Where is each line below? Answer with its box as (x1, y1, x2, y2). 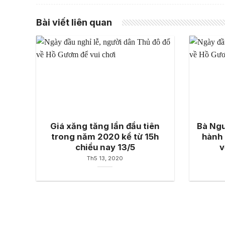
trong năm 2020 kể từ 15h (51, 132, 159, 142)
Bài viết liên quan (36, 17, 112, 28)
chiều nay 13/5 (75, 142, 135, 153)
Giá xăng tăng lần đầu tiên (50, 121, 160, 132)
